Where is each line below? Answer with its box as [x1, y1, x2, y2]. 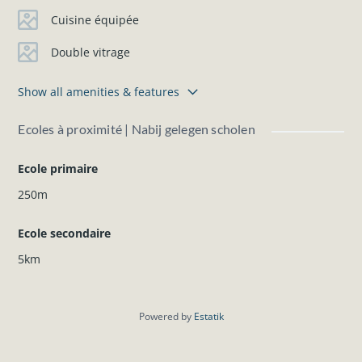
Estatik [193, 309, 224, 324]
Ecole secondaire [18, 225, 112, 242]
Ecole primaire [18, 161, 99, 177]
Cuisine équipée [50, 12, 139, 28]
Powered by [138, 309, 194, 324]
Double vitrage [50, 44, 130, 61]
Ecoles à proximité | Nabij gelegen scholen [18, 121, 255, 137]
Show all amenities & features [18, 84, 180, 100]
